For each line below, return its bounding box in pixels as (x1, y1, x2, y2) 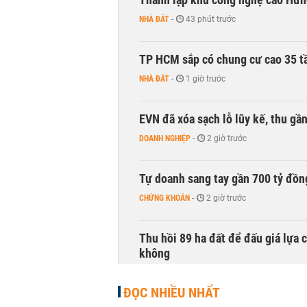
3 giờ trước (186, 268, 225, 278)
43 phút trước (186, 14, 236, 24)
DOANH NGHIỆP (139, 134, 191, 143)
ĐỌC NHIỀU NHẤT (123, 284, 220, 301)
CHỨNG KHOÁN (139, 193, 190, 203)
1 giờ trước (186, 74, 225, 84)
